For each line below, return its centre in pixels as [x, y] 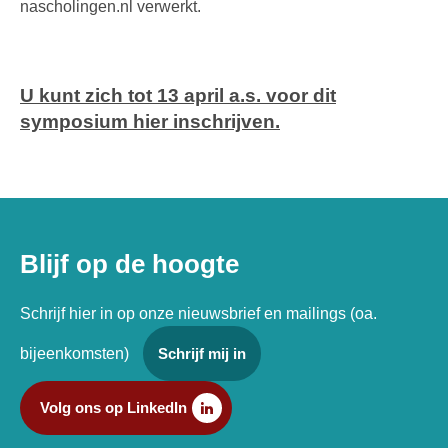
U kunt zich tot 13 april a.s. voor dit [178, 95]
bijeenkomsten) [76, 354]
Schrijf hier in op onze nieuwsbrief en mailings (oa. [198, 314]
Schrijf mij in [202, 354]
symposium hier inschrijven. [150, 121]
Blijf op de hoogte [129, 263]
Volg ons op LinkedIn [113, 408]
